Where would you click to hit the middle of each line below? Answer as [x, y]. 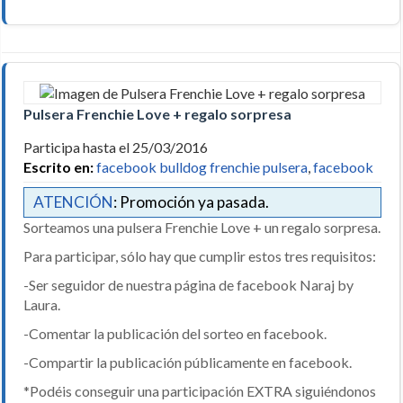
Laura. [42, 304]
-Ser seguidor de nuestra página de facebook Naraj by [188, 284]
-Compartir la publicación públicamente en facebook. [188, 362]
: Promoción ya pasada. [191, 201]
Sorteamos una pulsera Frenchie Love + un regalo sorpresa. [202, 227]
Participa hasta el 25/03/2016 [117, 147]
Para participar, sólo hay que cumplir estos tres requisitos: [200, 255]
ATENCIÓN [73, 201]
